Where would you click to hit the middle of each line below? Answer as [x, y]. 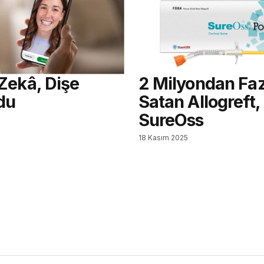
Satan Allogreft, [199, 101]
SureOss [171, 120]
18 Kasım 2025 [163, 137]
